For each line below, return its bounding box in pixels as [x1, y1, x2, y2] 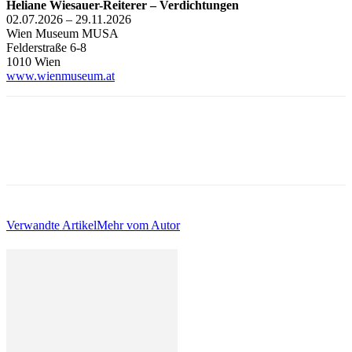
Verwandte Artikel [6, 218, 97, 232]
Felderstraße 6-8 [6, 40, 86, 54]
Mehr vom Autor [97, 218, 180, 232]
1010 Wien [6, 54, 60, 68]
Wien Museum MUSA [6, 26, 119, 40]
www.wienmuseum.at [6, 68, 115, 82]
